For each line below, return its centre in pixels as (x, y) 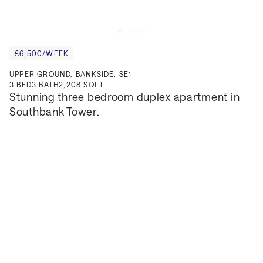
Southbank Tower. (55, 111)
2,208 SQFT (82, 84)
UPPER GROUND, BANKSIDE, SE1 (71, 74)
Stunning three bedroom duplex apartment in (125, 97)
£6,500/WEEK (42, 53)
